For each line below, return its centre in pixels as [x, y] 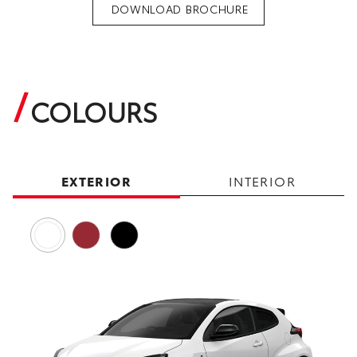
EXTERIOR [96, 181]
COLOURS [94, 110]
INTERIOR [262, 181]
